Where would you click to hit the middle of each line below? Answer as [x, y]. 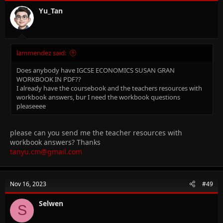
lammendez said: [41, 53]
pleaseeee [31, 106]
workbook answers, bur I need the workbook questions [98, 97]
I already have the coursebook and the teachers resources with [109, 88]
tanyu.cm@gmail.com [46, 151]
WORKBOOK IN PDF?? [49, 79]
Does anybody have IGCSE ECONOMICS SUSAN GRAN [96, 70]
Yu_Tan [51, 10]
